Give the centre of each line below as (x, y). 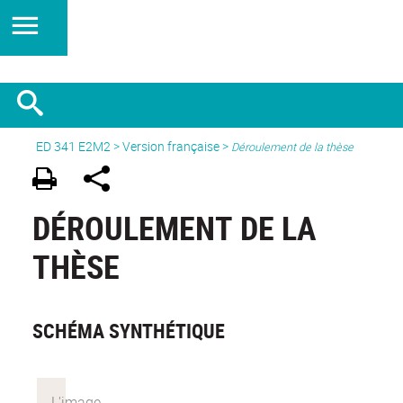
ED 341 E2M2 (73, 146)
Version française (171, 146)
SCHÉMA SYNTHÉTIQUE (129, 331)
